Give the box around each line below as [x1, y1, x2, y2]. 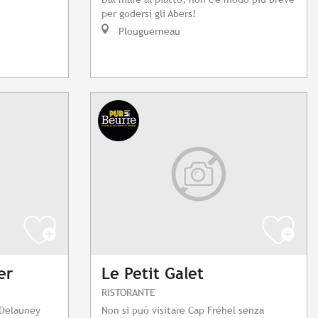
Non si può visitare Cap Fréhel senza [102, 304, 264, 317]
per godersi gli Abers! [102, 7, 196, 20]
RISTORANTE [102, 286, 155, 299]
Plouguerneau [116, 25, 180, 38]
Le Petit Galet [102, 265, 204, 283]
